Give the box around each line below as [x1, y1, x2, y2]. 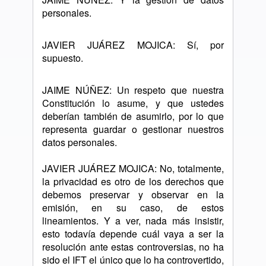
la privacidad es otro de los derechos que [42, 175, 224, 188]
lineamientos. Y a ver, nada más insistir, [42, 214, 224, 227]
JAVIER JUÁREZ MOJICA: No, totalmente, [42, 161, 224, 175]
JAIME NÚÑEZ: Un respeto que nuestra [42, 83, 224, 97]
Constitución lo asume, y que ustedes [42, 96, 224, 110]
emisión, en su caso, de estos [42, 201, 224, 214]
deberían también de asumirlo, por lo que [42, 109, 224, 123]
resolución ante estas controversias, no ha [42, 240, 224, 254]
